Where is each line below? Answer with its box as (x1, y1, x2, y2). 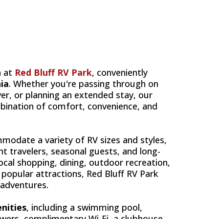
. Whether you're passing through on (9, 78, 158, 90)
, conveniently (92, 66, 148, 79)
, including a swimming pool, (26, 201, 142, 214)
